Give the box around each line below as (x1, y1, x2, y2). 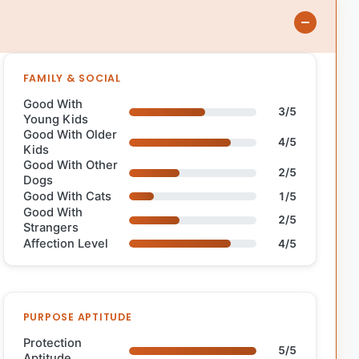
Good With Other (22, 157, 118, 172)
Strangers (22, 220, 79, 235)
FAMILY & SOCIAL (22, 71, 121, 85)
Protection (22, 335, 82, 350)
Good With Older (22, 127, 117, 142)
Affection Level (22, 236, 108, 251)
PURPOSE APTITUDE (22, 309, 132, 324)
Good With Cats (22, 188, 111, 204)
